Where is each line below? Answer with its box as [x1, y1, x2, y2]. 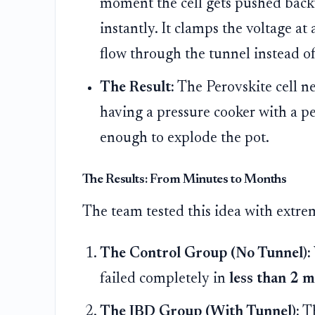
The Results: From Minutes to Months [82, 173, 287, 187]
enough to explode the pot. [100, 130, 270, 146]
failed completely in [100, 271, 230, 287]
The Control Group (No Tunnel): [100, 245, 311, 262]
